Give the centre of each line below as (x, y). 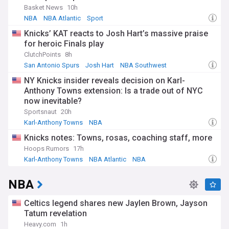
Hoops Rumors (47, 148)
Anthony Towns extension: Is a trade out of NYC (113, 91)
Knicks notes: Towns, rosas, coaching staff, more (118, 138)
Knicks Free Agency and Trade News (80, 131)
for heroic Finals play (64, 44)
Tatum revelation (55, 213)
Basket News (43, 7)
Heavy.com (40, 224)
